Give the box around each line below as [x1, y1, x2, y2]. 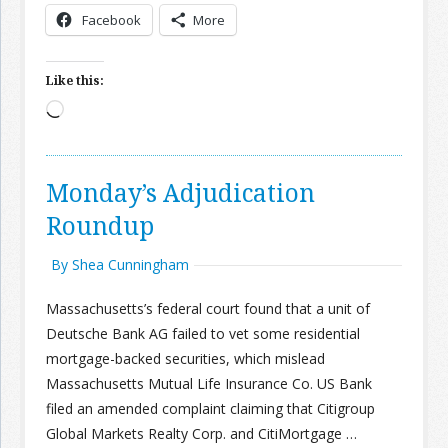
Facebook [82, 11, 141, 29]
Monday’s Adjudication [46, 176, 315, 209]
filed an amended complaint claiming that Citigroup [46, 399, 375, 418]
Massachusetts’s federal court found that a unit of [46, 299, 370, 318]
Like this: [46, 72, 104, 89]
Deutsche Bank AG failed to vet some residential [46, 324, 360, 343]
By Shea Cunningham [51, 255, 189, 274]
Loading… [63, 102, 126, 121]
